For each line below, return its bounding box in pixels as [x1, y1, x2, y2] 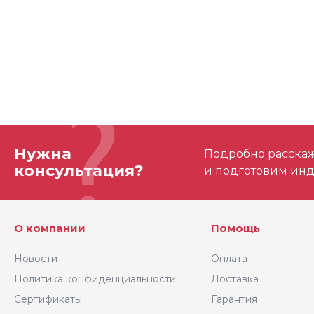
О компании [14, 221, 86, 235]
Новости [14, 252, 57, 266]
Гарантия [211, 293, 258, 306]
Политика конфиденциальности [14, 273, 176, 286]
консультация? [14, 161, 144, 181]
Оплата [211, 252, 248, 266]
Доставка [211, 273, 259, 286]
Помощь [211, 221, 261, 235]
